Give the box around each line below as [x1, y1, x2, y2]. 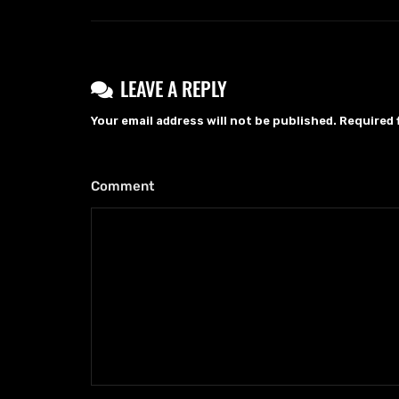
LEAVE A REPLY [120, 73, 227, 102]
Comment [91, 177, 157, 194]
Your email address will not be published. [91, 113, 337, 127]
